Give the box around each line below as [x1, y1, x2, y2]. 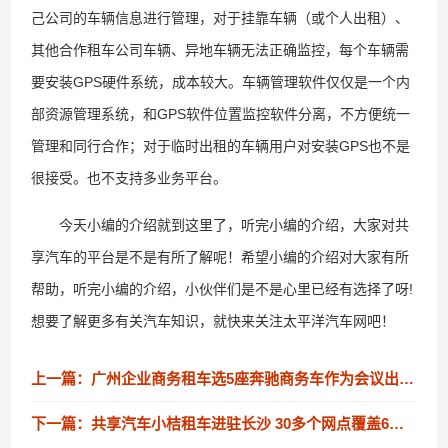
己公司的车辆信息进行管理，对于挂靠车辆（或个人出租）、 [31, 10, 410, 26]
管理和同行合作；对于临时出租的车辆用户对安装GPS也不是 [31, 138, 411, 154]
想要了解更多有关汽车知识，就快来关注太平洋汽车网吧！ [31, 313, 396, 329]
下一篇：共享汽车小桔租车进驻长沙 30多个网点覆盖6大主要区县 [389, 415, 405, 432]
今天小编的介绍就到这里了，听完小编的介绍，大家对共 [31, 217, 410, 233]
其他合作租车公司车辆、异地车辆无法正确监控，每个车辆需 [31, 42, 410, 58]
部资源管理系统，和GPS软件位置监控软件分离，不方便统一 [31, 106, 411, 122]
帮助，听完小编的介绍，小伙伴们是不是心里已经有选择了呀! [31, 281, 414, 297]
